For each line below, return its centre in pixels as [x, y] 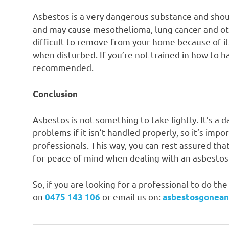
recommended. [63, 67]
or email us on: [131, 196]
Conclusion [55, 94]
